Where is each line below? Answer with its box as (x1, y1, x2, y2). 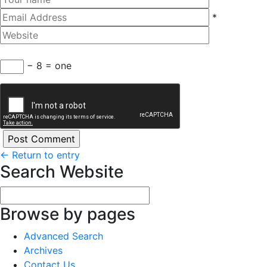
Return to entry (9, 148, 80, 161)
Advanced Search (24, 229, 103, 242)
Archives (24, 244, 63, 256)
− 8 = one (24, 59, 72, 72)
